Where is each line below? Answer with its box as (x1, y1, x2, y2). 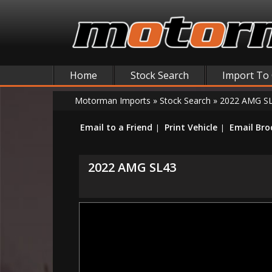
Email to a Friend (80, 121, 152, 133)
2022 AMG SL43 (88, 159, 176, 175)
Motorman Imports (75, 95, 151, 106)
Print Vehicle (165, 121, 217, 133)
